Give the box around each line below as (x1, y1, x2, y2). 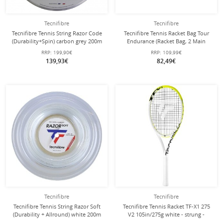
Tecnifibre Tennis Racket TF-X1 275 (122, 203, 210, 210)
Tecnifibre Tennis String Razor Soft (13, 203, 101, 210)
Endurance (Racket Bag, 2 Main (127, 37, 206, 45)
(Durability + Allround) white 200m (12, 211, 101, 218)
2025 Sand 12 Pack (142, 53, 190, 61)
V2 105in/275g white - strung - (128, 211, 205, 218)
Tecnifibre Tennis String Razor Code (11, 29, 102, 37)
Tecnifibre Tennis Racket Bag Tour (123, 29, 209, 37)
